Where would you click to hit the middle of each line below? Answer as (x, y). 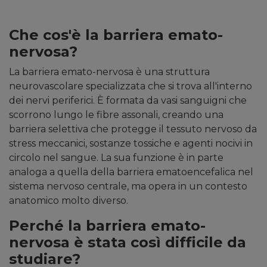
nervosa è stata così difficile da (128, 243)
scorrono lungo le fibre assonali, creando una (116, 115)
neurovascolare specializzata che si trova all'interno (131, 86)
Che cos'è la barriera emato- (116, 35)
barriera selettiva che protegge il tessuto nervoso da (133, 129)
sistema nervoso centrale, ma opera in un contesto (128, 187)
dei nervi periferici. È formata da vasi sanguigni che (128, 101)
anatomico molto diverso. (69, 201)
